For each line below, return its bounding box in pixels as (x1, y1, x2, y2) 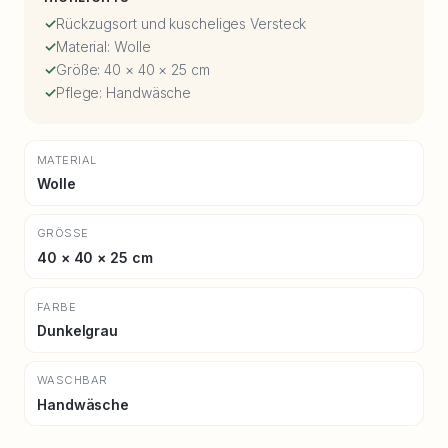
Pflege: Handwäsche (55, 84, 192, 101)
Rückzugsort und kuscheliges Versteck (55, 15, 307, 32)
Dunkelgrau (37, 322, 118, 340)
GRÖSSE (37, 226, 82, 241)
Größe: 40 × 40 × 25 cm (55, 61, 210, 78)
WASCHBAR (37, 373, 108, 388)
